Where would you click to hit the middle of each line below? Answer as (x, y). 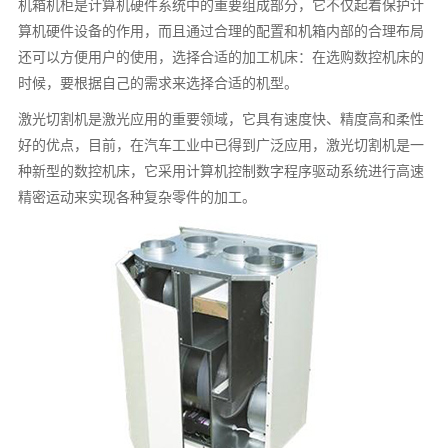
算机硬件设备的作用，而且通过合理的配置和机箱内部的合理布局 (221, 30)
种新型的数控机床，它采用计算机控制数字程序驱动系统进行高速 (221, 170)
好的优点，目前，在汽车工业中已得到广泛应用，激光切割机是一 (221, 144)
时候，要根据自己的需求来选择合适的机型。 (158, 82)
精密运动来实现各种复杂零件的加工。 (137, 196)
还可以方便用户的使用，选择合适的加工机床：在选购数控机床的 (221, 56)
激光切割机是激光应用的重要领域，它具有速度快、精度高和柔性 (221, 118)
